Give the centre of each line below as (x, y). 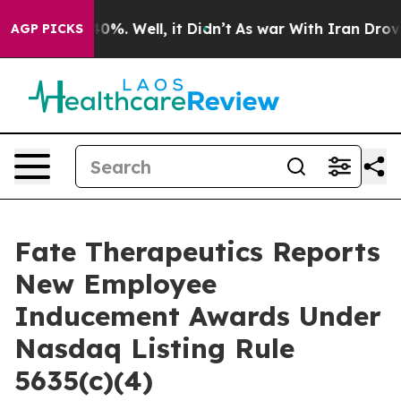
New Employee (115, 284)
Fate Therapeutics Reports (197, 252)
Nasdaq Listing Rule (154, 348)
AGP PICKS (47, 29)
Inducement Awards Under (198, 316)
